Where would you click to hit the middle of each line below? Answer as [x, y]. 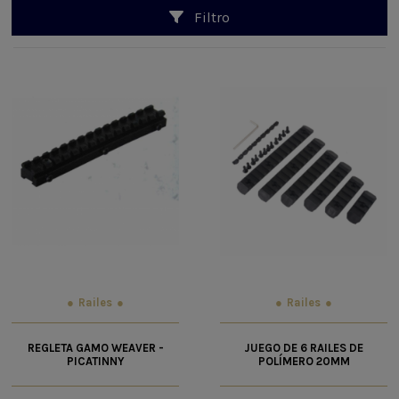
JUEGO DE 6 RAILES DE [304, 348]
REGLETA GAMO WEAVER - [95, 348]
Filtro [210, 18]
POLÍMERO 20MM [304, 362]
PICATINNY [95, 362]
